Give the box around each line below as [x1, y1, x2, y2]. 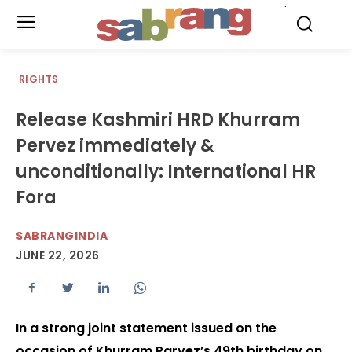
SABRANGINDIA [16, 228, 108, 244]
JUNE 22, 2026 [16, 247, 100, 264]
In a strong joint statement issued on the [16, 319, 277, 338]
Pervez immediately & [16, 134, 214, 158]
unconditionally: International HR [16, 159, 316, 184]
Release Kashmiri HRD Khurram [16, 108, 300, 132]
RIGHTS [19, 72, 59, 86]
